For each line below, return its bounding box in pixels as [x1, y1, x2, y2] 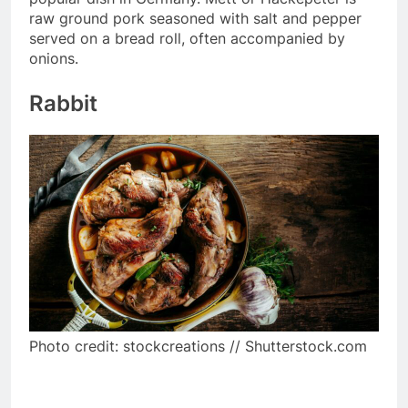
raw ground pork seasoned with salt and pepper [29, 8, 362, 27]
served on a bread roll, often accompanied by [29, 28, 345, 47]
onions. [29, 48, 78, 67]
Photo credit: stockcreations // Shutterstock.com [29, 336, 367, 355]
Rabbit [29, 89, 97, 117]
